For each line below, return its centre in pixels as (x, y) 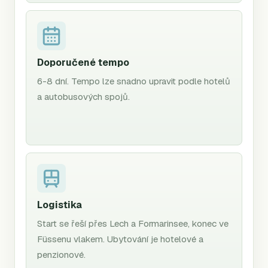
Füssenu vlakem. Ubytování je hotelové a (120, 239)
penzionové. (61, 254)
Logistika (60, 205)
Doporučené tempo (83, 62)
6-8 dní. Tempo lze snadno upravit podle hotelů (134, 81)
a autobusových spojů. (83, 96)
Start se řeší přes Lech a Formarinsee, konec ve (133, 223)
